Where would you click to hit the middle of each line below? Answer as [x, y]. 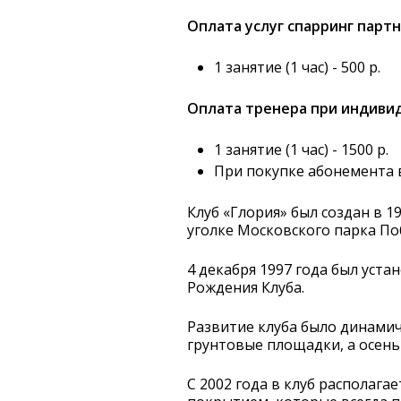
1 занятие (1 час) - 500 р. [297, 67]
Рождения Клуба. [246, 287]
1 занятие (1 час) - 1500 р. [301, 149]
